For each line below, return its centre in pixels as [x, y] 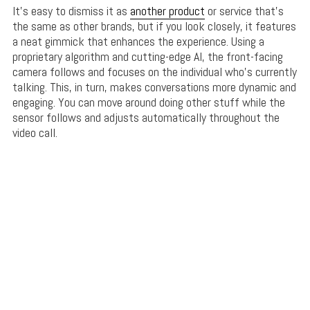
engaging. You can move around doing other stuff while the [148, 102]
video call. [35, 133]
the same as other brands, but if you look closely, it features [154, 26]
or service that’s [244, 11]
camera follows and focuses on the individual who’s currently [154, 72]
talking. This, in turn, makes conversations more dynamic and [154, 87]
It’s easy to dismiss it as [71, 11]
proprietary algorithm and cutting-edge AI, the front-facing [147, 57]
